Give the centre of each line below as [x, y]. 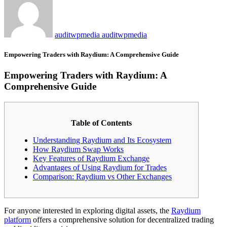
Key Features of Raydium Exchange [91, 158]
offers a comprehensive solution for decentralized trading [122, 219]
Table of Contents [101, 123]
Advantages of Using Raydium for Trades [100, 167]
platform [17, 219]
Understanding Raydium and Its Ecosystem [102, 140]
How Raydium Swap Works [78, 149]
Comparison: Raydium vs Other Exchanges [102, 176]
